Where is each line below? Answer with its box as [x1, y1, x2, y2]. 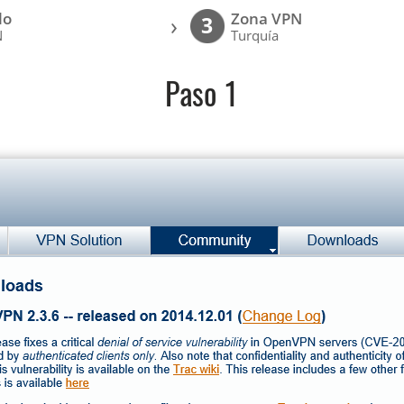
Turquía [231, 26, 280, 45]
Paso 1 [165, 81, 239, 113]
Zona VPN [231, 8, 303, 30]
